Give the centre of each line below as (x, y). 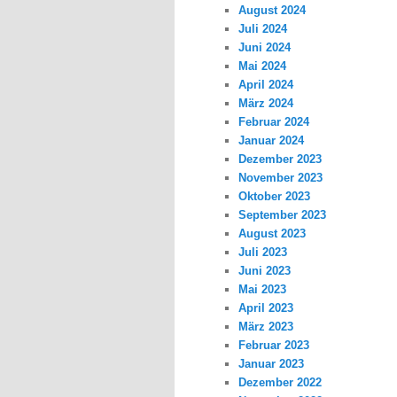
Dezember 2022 (280, 383)
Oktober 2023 (275, 197)
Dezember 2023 (280, 160)
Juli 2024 (263, 29)
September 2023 (283, 215)
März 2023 (266, 327)
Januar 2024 (272, 141)
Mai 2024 (263, 66)
